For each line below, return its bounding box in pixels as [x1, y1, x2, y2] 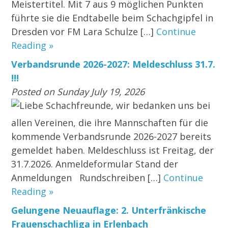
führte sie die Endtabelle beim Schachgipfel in [11, 12, 214, 24]
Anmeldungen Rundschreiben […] [11, 172, 164, 184]
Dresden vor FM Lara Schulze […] [11, 25, 157, 38]
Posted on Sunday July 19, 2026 [11, 85, 145, 98]
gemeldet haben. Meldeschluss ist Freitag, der [11, 144, 214, 157]
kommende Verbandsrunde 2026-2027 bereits [11, 130, 212, 143]
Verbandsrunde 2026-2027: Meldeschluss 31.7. [11, 58, 216, 71]
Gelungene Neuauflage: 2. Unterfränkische [11, 204, 207, 217]
